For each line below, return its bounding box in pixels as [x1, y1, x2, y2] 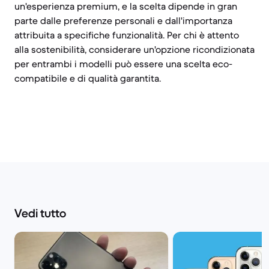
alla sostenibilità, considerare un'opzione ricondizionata [14, 43, 255, 55]
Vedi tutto [14, 206, 66, 221]
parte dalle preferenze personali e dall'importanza [14, 14, 232, 26]
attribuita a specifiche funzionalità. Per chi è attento [14, 29, 239, 41]
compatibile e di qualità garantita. [14, 72, 161, 84]
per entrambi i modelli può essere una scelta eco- [14, 58, 232, 70]
